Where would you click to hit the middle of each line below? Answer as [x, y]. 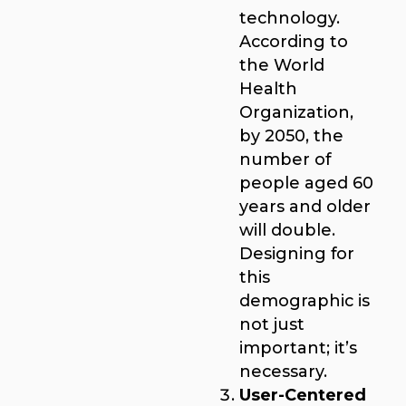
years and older [305, 206]
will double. [287, 229]
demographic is [304, 300]
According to [294, 41]
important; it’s [298, 347]
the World [282, 64]
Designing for [297, 253]
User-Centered [303, 394]
